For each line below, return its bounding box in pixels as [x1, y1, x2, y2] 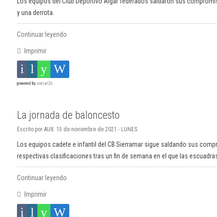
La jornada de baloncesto [17, 108, 120, 122]
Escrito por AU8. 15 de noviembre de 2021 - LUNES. [17, 126, 139, 133]
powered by [17, 81, 37, 86]
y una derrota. [17, 9, 54, 17]
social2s [37, 81, 53, 86]
